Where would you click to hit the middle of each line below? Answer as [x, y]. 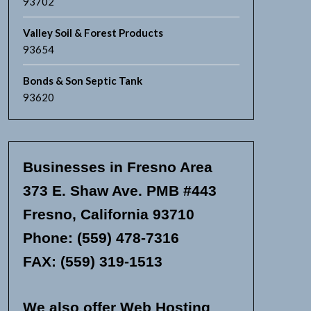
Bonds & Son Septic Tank [82, 81]
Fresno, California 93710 [108, 214]
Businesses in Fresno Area [117, 167]
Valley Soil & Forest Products [93, 33]
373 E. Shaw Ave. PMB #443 [119, 191]
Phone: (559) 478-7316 [101, 238]
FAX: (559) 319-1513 [92, 261]
